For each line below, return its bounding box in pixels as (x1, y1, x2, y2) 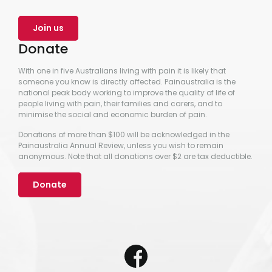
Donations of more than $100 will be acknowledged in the (18, 129, 229, 140)
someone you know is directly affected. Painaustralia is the (18, 76, 236, 87)
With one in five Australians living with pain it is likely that (18, 65, 226, 76)
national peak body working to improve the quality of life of (18, 87, 235, 98)
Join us (33, 21, 64, 34)
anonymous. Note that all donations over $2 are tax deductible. (18, 151, 253, 161)
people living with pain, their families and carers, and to (18, 98, 222, 109)
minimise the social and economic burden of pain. (18, 109, 207, 120)
